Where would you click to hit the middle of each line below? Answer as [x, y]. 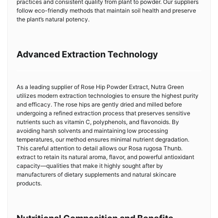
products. [29, 183]
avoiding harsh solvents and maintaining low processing [92, 131]
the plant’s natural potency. [53, 19]
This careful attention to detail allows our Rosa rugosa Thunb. [100, 148]
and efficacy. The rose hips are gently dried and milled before [99, 104]
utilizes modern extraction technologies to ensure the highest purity [108, 96]
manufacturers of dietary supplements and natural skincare [96, 174]
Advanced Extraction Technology [87, 54]
